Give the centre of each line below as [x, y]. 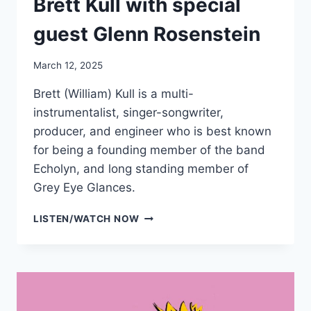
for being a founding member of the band [149, 150]
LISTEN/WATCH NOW [86, 219]
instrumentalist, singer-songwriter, [128, 113]
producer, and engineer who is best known [152, 132]
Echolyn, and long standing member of [141, 169]
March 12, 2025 [68, 66]
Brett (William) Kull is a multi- [114, 94]
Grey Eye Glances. [84, 188]
